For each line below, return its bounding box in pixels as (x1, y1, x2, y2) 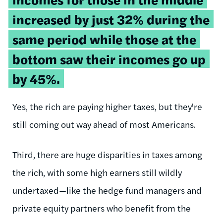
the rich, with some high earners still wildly (12, 166, 182, 178)
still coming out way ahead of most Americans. (12, 117, 196, 130)
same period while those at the (12, 29, 196, 48)
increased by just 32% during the (12, 9, 210, 28)
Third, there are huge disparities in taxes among (12, 148, 202, 161)
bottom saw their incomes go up (12, 49, 206, 68)
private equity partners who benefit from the (12, 201, 191, 214)
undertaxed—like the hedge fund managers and (12, 183, 202, 196)
